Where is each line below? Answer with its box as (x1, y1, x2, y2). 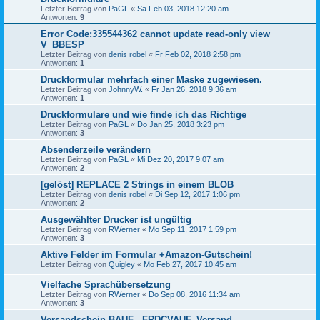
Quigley (109, 259, 135, 269)
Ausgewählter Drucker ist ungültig (41, 214, 191, 225)
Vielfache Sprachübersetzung (41, 279, 171, 290)
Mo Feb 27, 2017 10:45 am (144, 259, 236, 269)
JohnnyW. (109, 84, 143, 94)
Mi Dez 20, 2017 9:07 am (137, 154, 224, 164)
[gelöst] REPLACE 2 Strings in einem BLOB (41, 179, 234, 190)
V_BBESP (41, 39, 84, 50)
